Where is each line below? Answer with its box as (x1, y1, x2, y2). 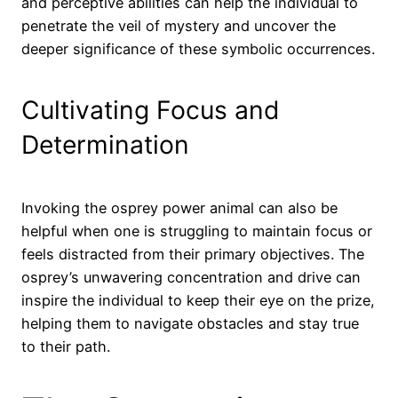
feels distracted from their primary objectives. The (21, 244, 364, 263)
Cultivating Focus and (21, 95, 280, 126)
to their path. (21, 337, 110, 355)
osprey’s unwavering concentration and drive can (21, 267, 361, 286)
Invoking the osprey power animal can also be (21, 198, 338, 217)
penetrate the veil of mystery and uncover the (21, 16, 336, 35)
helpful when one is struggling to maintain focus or (21, 221, 372, 240)
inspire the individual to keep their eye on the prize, (21, 291, 375, 309)
